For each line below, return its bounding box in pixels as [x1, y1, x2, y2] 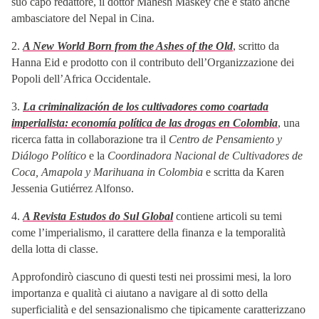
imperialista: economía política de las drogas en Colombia [11, 116, 278, 129]
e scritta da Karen [203, 165, 284, 178]
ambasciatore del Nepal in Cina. [11, 11, 155, 24]
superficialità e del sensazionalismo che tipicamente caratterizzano [11, 303, 305, 315]
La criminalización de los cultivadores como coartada [23, 100, 268, 113]
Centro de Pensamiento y [169, 132, 282, 145]
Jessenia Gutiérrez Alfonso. [11, 182, 134, 194]
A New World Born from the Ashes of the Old [23, 39, 233, 52]
